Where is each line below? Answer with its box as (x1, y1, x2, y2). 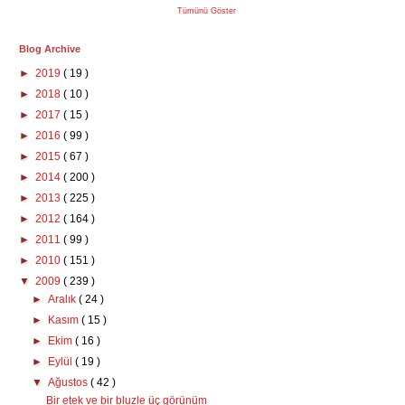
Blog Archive (19, 43, 80, 54)
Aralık (48, 293, 80, 306)
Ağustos (48, 376, 91, 389)
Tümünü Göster (177, 6, 236, 15)
